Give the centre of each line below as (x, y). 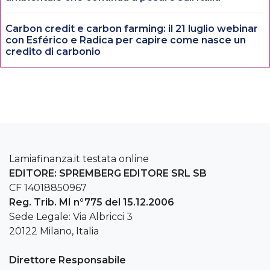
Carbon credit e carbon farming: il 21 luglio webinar (132, 28)
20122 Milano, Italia (54, 231)
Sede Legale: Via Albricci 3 (71, 216)
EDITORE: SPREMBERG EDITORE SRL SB (108, 173)
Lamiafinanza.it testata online (79, 159)
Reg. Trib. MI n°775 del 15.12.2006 (92, 202)
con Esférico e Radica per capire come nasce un (126, 40)
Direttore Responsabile (67, 260)
